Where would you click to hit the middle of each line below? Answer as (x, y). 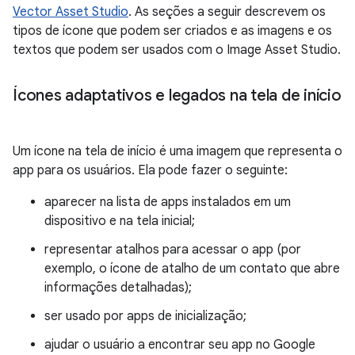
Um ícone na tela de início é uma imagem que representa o (177, 151)
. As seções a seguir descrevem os (227, 12)
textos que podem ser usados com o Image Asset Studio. (177, 50)
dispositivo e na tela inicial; (120, 221)
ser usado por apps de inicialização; (145, 316)
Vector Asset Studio (71, 12)
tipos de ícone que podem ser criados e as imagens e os (172, 31)
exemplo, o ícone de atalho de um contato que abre (192, 269)
